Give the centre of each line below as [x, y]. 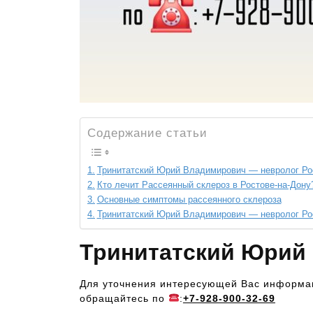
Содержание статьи [147, 133]
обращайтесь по [124, 298]
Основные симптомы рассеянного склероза [189, 200]
